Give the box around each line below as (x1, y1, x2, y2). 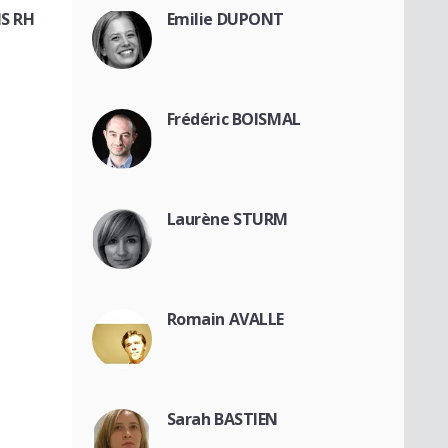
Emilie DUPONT (166, 8, 285, 31)
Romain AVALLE (166, 308, 285, 331)
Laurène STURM (166, 208, 289, 231)
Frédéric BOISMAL (166, 108, 301, 131)
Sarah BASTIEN (166, 408, 279, 431)
